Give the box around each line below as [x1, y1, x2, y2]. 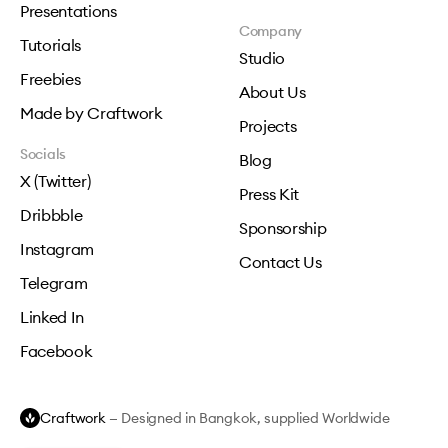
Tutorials [20, 35, 82, 55]
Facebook [20, 341, 93, 361]
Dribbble [20, 205, 83, 225]
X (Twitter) [20, 171, 91, 191]
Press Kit [239, 184, 300, 204]
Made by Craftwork [20, 103, 163, 123]
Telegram [20, 273, 88, 293]
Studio [239, 48, 286, 68]
